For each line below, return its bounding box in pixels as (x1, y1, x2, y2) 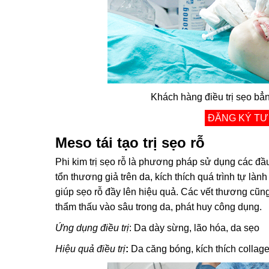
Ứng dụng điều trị (55, 223, 129, 234)
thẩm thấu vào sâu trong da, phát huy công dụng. (55, 202, 262, 213)
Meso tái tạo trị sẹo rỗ (55, 134, 205, 151)
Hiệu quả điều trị (55, 244, 125, 255)
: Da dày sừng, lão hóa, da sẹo (129, 223, 259, 234)
